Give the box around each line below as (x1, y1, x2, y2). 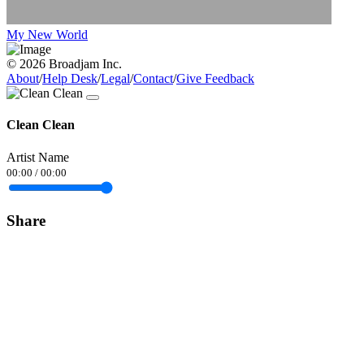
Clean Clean (6, 118, 75, 132)
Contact (133, 71, 173, 86)
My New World (6, 28, 88, 42)
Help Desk (42, 71, 97, 86)
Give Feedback (176, 71, 254, 86)
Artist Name (6, 149, 69, 164)
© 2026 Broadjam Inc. (6, 57, 122, 71)
